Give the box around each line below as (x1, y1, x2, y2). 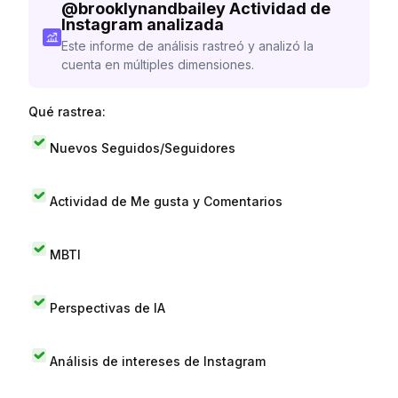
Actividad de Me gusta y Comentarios (50, 193, 283, 209)
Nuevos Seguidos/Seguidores (50, 139, 235, 155)
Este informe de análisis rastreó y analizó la (60, 38, 314, 53)
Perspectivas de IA (50, 299, 165, 315)
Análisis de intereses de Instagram (50, 353, 266, 369)
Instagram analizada (60, 15, 224, 34)
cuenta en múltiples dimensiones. (60, 57, 254, 72)
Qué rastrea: (28, 104, 106, 119)
